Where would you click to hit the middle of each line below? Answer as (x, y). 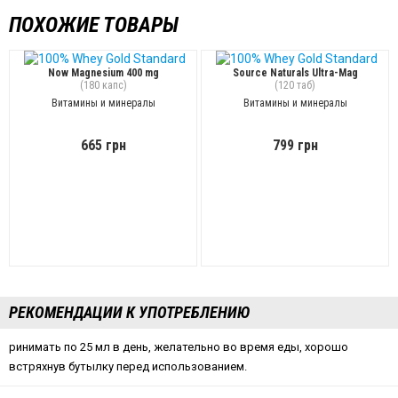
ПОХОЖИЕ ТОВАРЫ (94, 25)
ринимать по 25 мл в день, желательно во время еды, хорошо (179, 347)
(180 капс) (103, 86)
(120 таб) (295, 86)
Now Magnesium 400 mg (103, 73)
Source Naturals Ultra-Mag (295, 73)
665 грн (103, 146)
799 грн (295, 146)
